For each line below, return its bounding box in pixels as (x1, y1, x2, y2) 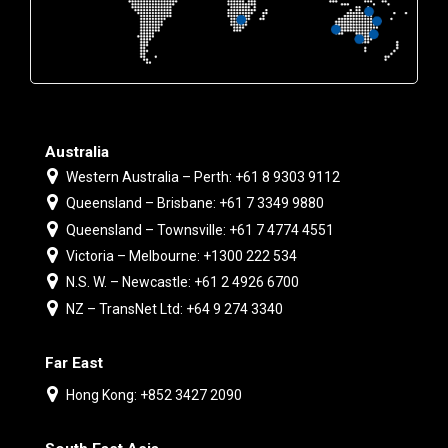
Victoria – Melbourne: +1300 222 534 (65, 248, 297, 265)
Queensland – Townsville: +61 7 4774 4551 (65, 221, 334, 238)
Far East (45, 353, 103, 372)
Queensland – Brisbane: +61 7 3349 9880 (65, 195, 324, 212)
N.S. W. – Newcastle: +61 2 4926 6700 (65, 274, 299, 291)
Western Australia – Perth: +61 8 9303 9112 (65, 169, 340, 186)
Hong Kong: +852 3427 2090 (65, 386, 242, 403)
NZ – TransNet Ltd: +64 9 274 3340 (65, 300, 283, 317)
